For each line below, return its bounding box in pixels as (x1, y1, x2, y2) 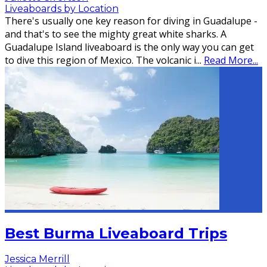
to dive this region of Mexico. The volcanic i (5, 53, 196, 67)
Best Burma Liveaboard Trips (5, 224, 227, 242)
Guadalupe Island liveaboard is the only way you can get (5, 40, 254, 54)
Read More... (204, 53, 258, 67)
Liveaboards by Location (5, 2, 119, 14)
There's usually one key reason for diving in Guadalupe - (5, 14, 257, 27)
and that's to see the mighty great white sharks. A (5, 27, 226, 41)
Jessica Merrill (5, 253, 70, 265)
